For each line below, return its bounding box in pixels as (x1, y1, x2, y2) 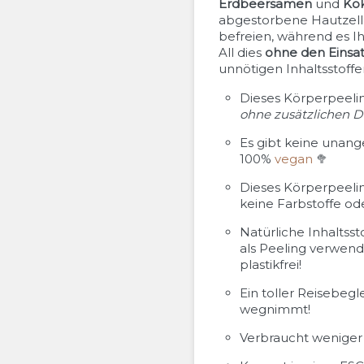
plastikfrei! (240, 257, 302, 272)
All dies (219, 45, 265, 60)
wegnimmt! (240, 301, 311, 317)
